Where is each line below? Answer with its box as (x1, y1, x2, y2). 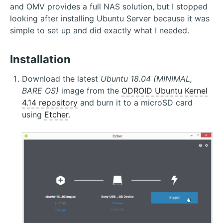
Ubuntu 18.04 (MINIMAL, (101, 73, 192, 84)
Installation (10, 52, 71, 66)
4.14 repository (22, 97, 78, 108)
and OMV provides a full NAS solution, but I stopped (10, 1, 208, 11)
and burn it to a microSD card (78, 97, 193, 108)
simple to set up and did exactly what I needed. (10, 25, 189, 35)
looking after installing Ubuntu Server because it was (10, 13, 210, 23)
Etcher (44, 109, 68, 119)
